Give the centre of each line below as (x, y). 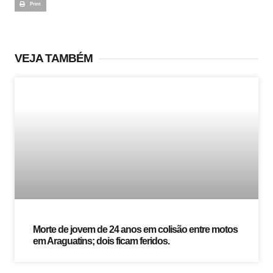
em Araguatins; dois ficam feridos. (101, 241)
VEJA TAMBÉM (54, 58)
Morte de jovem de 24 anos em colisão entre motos (135, 230)
